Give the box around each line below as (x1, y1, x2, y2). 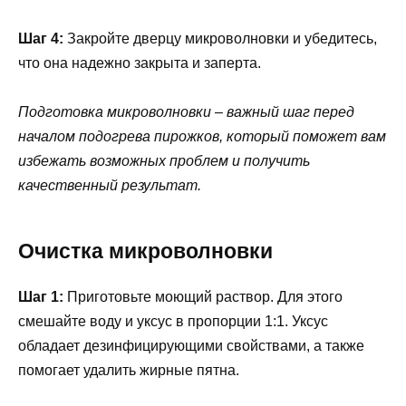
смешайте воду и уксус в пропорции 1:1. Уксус (18, 314, 328, 330)
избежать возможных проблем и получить (18, 153, 310, 169)
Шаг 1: (18, 289, 63, 305)
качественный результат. (18, 178, 201, 194)
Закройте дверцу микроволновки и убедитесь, (63, 31, 377, 47)
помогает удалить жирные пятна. (18, 362, 239, 379)
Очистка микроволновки (18, 239, 273, 264)
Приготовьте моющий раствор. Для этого (63, 289, 343, 305)
